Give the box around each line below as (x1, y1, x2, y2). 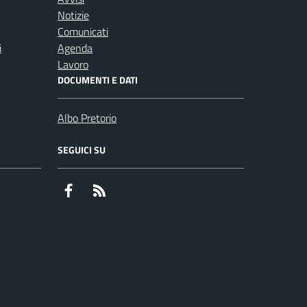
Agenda (58, 39, 93, 56)
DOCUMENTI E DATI (58, 72, 138, 87)
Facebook (76, 181, 119, 198)
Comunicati (58, 23, 108, 40)
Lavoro (58, 56, 88, 73)
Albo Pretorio (58, 109, 116, 126)
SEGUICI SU (58, 142, 106, 157)
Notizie (58, 6, 89, 23)
